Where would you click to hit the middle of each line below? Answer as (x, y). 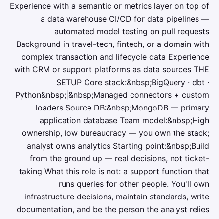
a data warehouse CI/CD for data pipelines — (125, 19)
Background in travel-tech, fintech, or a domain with (113, 44)
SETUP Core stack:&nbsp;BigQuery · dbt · (133, 82)
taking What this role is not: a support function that (114, 171)
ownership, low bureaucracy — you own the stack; (116, 133)
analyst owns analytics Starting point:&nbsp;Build (118, 146)
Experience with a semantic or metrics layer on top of (109, 6)
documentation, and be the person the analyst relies (113, 209)
